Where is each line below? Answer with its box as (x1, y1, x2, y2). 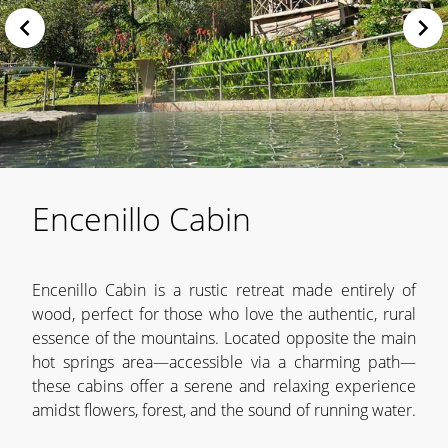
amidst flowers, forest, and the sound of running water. (32, 399, 416, 421)
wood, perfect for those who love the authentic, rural (32, 303, 416, 325)
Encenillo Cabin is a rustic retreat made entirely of (32, 279, 416, 301)
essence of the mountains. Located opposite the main (32, 327, 416, 349)
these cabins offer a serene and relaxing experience (32, 375, 416, 397)
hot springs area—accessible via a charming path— (32, 351, 416, 373)
